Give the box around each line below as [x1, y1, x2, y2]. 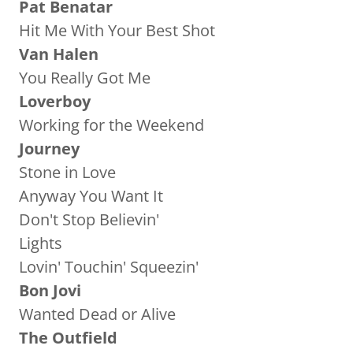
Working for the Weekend [19, 114, 204, 136]
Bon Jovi [19, 280, 85, 301]
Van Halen [19, 43, 98, 65]
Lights [19, 232, 62, 254]
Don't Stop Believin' [19, 209, 159, 230]
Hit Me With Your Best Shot [19, 20, 215, 41]
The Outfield [19, 327, 117, 348]
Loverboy [19, 91, 91, 112]
